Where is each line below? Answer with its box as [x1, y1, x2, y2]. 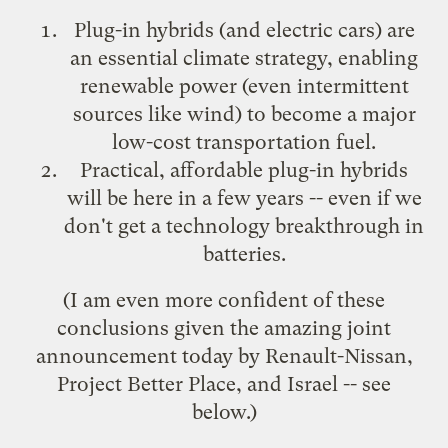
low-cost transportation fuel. [112, 129, 376, 154]
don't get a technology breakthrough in [64, 213, 424, 238]
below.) [191, 399, 257, 424]
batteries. [202, 241, 286, 266]
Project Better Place [57, 371, 236, 396]
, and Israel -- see [236, 371, 391, 396]
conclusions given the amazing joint [57, 315, 391, 340]
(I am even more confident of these [63, 287, 385, 312]
